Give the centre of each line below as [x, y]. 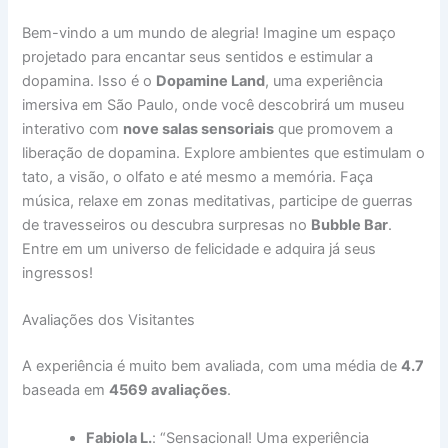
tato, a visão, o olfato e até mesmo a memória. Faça [198, 176]
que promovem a [334, 128]
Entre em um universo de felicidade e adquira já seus [199, 248]
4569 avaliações [168, 390]
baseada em [66, 390]
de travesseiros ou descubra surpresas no [167, 224]
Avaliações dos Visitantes [109, 320]
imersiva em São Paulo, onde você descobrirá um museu [213, 104]
